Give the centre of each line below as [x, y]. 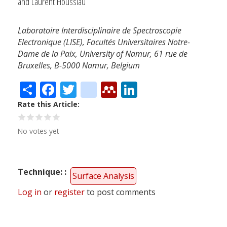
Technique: [41, 172]
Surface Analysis [103, 176]
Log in [30, 192]
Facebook [92, 88]
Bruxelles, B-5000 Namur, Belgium [79, 66]
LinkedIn [170, 88]
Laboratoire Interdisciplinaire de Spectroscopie [100, 31]
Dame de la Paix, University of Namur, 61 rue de [103, 54]
